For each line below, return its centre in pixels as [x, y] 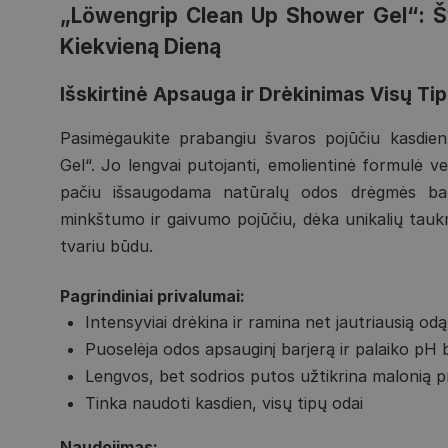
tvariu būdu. [107, 246]
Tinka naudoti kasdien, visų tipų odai [224, 402]
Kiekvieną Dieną [141, 47]
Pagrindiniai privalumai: [153, 295]
